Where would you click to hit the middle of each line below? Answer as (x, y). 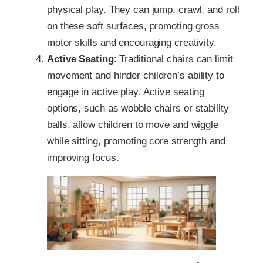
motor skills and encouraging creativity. (132, 42)
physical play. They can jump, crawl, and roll (143, 9)
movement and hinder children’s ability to (136, 75)
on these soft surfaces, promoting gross (134, 26)
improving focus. (83, 157)
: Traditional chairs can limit (173, 59)
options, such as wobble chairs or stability (138, 108)
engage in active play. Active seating (126, 92)
